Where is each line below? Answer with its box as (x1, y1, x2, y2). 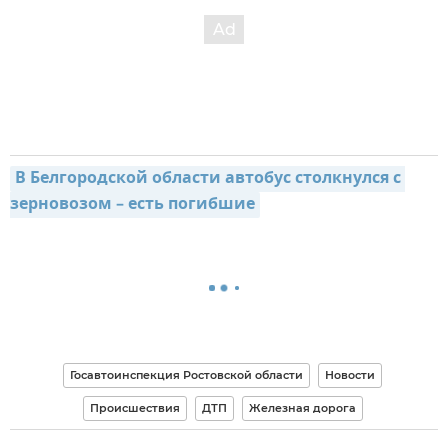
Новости (325, 368, 375, 383)
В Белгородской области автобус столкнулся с (15, 166, 401, 193)
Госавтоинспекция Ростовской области (70, 368, 303, 383)
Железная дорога (248, 401, 356, 416)
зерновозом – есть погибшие (10, 192, 255, 219)
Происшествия (89, 401, 180, 416)
